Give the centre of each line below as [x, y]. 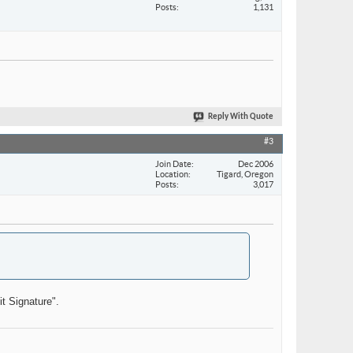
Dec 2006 [256, 163]
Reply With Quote [241, 117]
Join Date [173, 163]
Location [172, 174]
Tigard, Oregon [245, 174]
